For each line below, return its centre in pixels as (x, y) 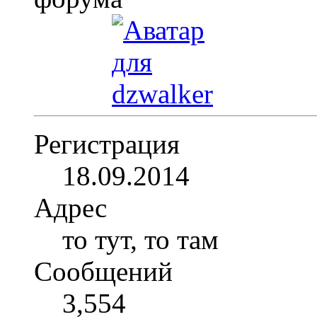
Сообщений (103, 272)
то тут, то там (140, 240)
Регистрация (107, 144)
